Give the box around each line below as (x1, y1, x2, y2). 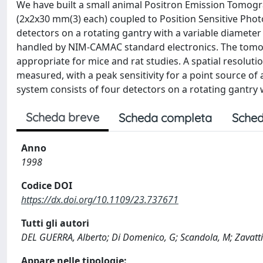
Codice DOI (21, 179, 72, 192)
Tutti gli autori (21, 217, 89, 230)
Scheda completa (119, 110, 212, 125)
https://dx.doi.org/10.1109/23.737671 (21, 193, 178, 206)
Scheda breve (26, 110, 99, 124)
